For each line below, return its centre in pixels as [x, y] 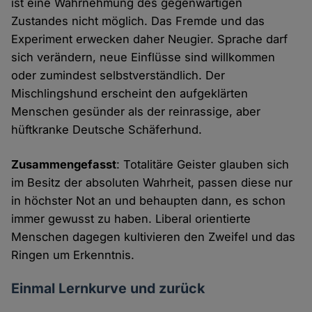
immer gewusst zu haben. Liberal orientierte [131, 219]
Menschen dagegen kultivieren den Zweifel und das [154, 237]
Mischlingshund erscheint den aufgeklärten [130, 94]
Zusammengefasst [64, 165]
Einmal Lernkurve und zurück [108, 289]
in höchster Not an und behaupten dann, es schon [149, 201]
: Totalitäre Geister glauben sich [203, 165]
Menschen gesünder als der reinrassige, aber [136, 112]
